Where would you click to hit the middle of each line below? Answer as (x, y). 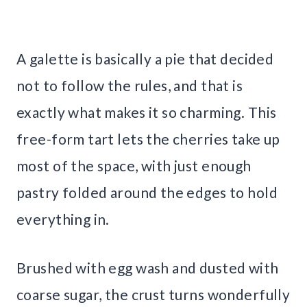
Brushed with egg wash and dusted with (148, 267)
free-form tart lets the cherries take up (148, 138)
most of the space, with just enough (134, 165)
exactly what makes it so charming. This (147, 112)
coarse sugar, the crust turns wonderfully (153, 294)
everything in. (63, 219)
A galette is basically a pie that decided (145, 58)
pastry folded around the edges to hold (147, 192)
